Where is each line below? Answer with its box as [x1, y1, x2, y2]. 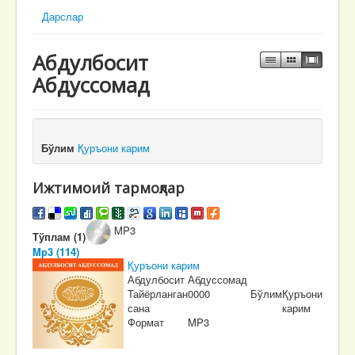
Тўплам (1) [32, 229, 86, 245]
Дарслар [42, 8, 83, 24]
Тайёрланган [128, 286, 188, 302]
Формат [128, 315, 164, 330]
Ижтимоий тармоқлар [32, 177, 185, 197]
